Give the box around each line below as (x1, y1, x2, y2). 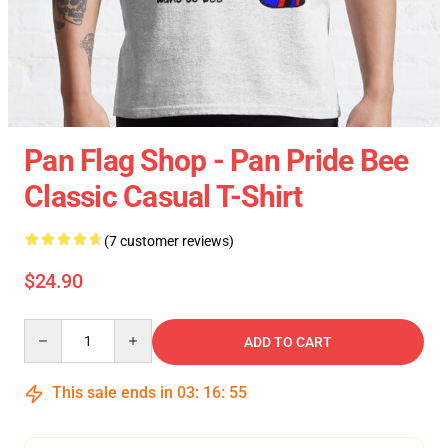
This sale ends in (48, 383, 177, 403)
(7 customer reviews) (104, 233, 234, 250)
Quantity (23, 320, 78, 337)
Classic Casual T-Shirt (24, 179, 303, 215)
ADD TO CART (244, 334, 332, 351)
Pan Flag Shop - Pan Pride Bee (24, 143, 409, 179)
